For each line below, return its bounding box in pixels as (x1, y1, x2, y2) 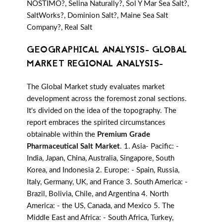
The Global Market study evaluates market (27, 83, 165, 91)
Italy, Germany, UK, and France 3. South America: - (27, 178, 188, 186)
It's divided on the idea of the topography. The (27, 107, 176, 115)
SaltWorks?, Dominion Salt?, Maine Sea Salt (27, 12, 168, 20)
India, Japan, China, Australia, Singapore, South (27, 155, 174, 163)
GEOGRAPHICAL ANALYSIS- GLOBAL (27, 44, 187, 57)
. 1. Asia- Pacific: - (120, 143, 179, 151)
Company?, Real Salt (27, 24, 92, 32)
